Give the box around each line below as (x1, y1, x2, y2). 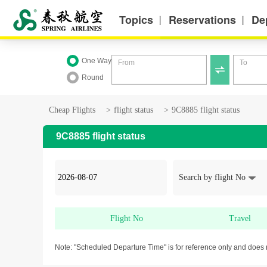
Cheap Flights (49, 105, 95, 114)
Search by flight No (179, 173, 246, 182)
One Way (82, 57, 111, 65)
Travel (228, 214, 251, 223)
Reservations (169, 12, 236, 27)
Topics (119, 12, 153, 27)
